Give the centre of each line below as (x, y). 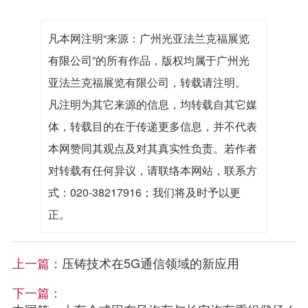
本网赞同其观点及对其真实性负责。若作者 (153, 148)
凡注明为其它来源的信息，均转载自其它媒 (153, 104)
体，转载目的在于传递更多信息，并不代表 (153, 126)
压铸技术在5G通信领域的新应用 (150, 263)
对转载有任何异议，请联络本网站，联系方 (153, 170)
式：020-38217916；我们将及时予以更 (145, 192)
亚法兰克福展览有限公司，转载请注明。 (147, 82)
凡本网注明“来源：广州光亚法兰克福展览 (149, 38)
